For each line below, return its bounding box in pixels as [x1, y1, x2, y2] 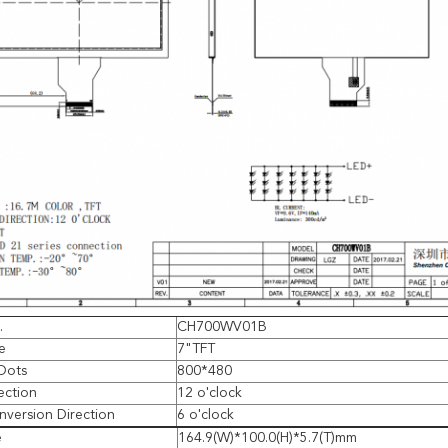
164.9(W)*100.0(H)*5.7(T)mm [178, 431, 357, 445]
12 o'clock [177, 386, 242, 400]
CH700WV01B [177, 320, 267, 334]
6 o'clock [177, 408, 234, 422]
